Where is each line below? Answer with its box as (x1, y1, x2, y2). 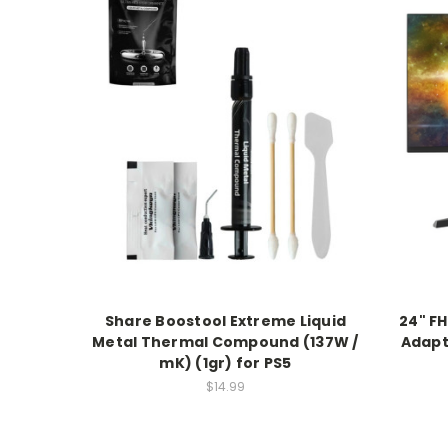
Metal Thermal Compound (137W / (92, 331, 359, 352)
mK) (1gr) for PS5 (159, 352, 292, 373)
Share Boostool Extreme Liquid (104, 310, 346, 331)
